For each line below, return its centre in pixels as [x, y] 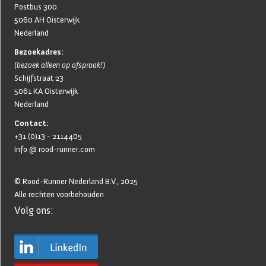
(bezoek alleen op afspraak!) [60, 65]
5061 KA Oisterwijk [46, 91]
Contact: [31, 123]
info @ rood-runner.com [55, 150]
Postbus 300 [36, 7]
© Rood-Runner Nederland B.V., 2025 [76, 182]
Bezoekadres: [39, 52]
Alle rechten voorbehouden [59, 195]
